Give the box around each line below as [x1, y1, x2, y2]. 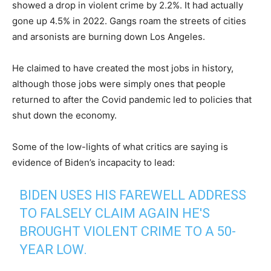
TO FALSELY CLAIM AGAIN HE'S [19, 206, 211, 221]
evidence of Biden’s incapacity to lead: [12, 157, 175, 168]
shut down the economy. [12, 109, 117, 121]
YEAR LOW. [19, 242, 88, 257]
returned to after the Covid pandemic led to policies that [12, 94, 252, 105]
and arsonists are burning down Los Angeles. [12, 31, 205, 42]
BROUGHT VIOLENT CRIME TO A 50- [19, 224, 237, 239]
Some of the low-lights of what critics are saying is [12, 141, 228, 152]
